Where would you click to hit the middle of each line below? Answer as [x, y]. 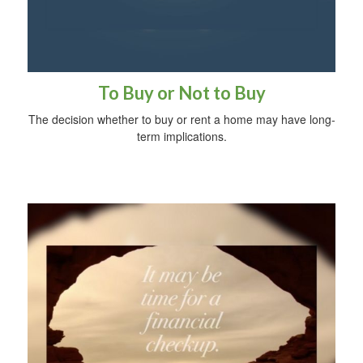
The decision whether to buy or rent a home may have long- [181, 119]
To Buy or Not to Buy [181, 92]
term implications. [181, 136]
